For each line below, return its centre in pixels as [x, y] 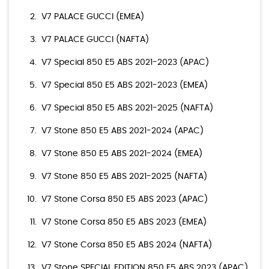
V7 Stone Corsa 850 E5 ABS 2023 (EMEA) [124, 222]
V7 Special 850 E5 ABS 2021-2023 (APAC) [125, 63]
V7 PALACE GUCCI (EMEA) [93, 17]
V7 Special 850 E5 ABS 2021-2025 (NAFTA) [127, 108]
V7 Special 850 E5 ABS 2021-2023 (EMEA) [125, 86]
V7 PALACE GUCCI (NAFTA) [95, 40]
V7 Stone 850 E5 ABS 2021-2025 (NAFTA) [124, 177]
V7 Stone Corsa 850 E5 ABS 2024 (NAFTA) [127, 245]
